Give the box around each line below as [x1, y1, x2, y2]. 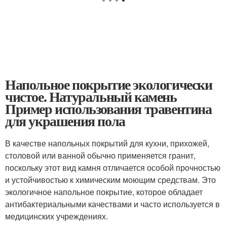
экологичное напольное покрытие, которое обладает [5, 186, 203, 198]
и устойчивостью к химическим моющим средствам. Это [5, 174, 216, 185]
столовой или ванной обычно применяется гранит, [5, 149, 196, 161]
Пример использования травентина [5, 98, 212, 119]
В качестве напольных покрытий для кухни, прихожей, [5, 137, 209, 149]
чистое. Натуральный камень [5, 86, 177, 107]
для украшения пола [5, 110, 125, 131]
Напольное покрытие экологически [5, 74, 212, 95]
